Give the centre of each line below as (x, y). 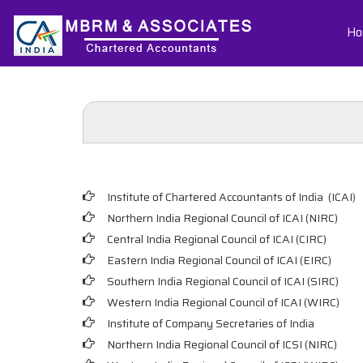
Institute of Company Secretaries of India (211, 323)
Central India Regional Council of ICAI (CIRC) (217, 239)
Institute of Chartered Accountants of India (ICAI (230, 197)
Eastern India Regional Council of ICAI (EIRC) (219, 260)
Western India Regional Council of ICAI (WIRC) (223, 302)
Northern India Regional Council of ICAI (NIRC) (222, 218)
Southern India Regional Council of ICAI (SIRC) (223, 281)
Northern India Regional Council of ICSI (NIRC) (222, 344)
